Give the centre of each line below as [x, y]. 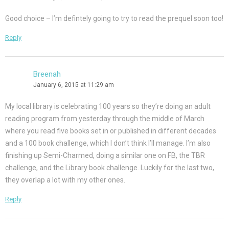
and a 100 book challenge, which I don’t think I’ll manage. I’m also [108, 143]
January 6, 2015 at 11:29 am [74, 85]
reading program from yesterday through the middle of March [105, 119]
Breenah [47, 74]
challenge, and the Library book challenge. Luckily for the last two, [110, 168]
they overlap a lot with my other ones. [65, 180]
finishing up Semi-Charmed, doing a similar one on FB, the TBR [105, 156]
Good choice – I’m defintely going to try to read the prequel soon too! [114, 19]
